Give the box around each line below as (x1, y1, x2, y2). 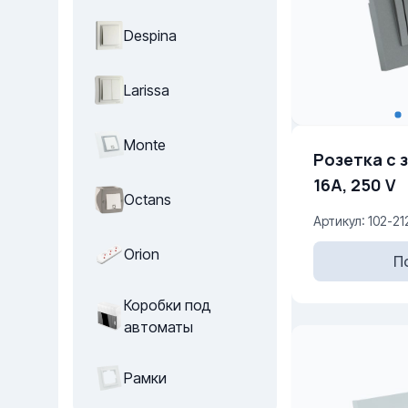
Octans (124, 190, 171, 209)
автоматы (124, 318, 193, 336)
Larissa (124, 81, 169, 99)
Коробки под (124, 296, 211, 314)
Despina (124, 26, 177, 45)
